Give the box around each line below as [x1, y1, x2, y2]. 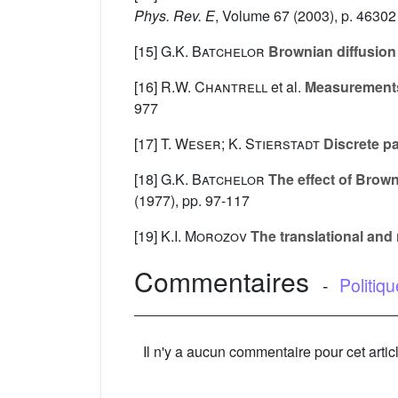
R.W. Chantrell [161, 76, 267, 98]
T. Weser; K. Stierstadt [161, 133, 320, 155]
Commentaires [134, 262, 309, 301]
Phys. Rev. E [134, 5, 215, 27]
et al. [271, 76, 301, 98]
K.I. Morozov [161, 226, 247, 247]
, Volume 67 [215, 5, 290, 27]
